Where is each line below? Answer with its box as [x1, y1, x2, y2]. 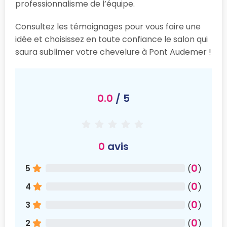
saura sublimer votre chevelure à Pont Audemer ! [15, 46, 211, 58]
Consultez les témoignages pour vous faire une [15, 20, 201, 32]
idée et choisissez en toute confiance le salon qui [15, 33, 208, 45]
